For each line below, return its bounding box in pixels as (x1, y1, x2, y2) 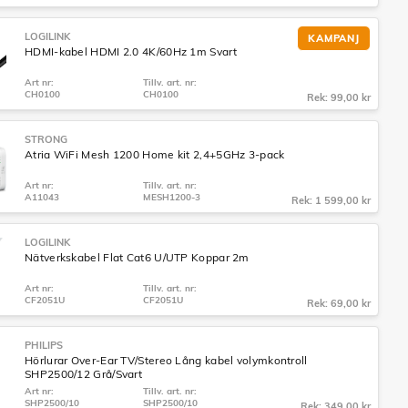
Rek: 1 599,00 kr (291, 194, 371, 207)
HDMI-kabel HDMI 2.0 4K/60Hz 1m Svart (25, 45, 237, 58)
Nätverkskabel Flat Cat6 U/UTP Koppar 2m (25, 250, 250, 264)
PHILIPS (25, 339, 63, 352)
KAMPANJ (307, 32, 361, 45)
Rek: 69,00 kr (307, 297, 371, 310)
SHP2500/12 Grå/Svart (25, 367, 143, 381)
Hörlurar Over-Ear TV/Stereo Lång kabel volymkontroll (25, 353, 308, 367)
